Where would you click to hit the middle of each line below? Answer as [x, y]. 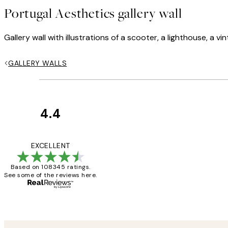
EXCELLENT [50, 145]
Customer [126, 124]
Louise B [155, 191]
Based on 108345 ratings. [50, 167]
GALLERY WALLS [38, 63]
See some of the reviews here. [51, 175]
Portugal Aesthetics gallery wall [93, 13]
